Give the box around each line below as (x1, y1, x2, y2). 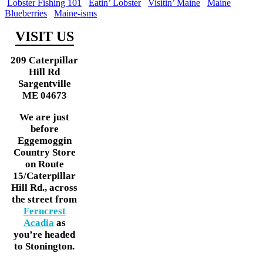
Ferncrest (23, 205, 66, 217)
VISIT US (15, 29, 74, 45)
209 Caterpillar (11, 55, 79, 66)
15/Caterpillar (13, 170, 76, 182)
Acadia (23, 217, 54, 229)
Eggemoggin (17, 135, 72, 147)
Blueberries (5, 8, 47, 19)
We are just (19, 112, 70, 123)
